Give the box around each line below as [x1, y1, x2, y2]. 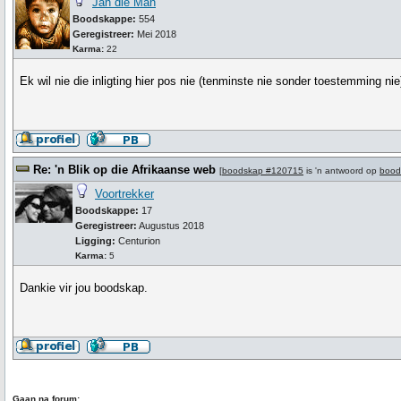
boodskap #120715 [222, 166, 303, 175]
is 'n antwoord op [303, 166, 380, 175]
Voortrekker [95, 187, 154, 200]
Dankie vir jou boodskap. [20, 281, 149, 294]
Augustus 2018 [137, 220, 204, 231]
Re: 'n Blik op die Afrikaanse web [33, 163, 216, 176]
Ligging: [75, 235, 118, 246]
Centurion [118, 235, 160, 246]
